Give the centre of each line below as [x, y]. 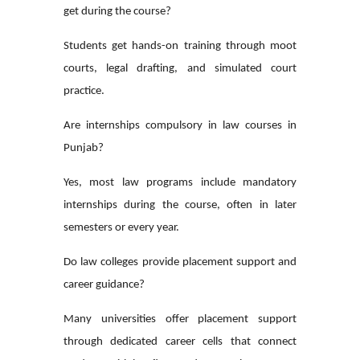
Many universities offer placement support [180, 319]
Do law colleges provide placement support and [180, 262]
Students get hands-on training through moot [180, 46]
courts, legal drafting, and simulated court [180, 68]
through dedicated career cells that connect [180, 342]
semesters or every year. [121, 227]
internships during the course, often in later [180, 205]
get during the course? [117, 11]
